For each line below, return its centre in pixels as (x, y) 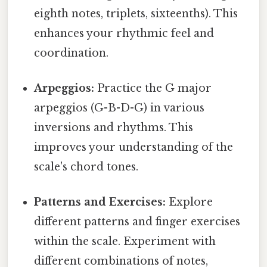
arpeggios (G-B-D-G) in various (119, 108)
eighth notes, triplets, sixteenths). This (136, 13)
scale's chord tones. (86, 167)
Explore (190, 202)
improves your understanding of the (134, 147)
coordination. (72, 53)
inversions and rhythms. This (114, 127)
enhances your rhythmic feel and (124, 33)
